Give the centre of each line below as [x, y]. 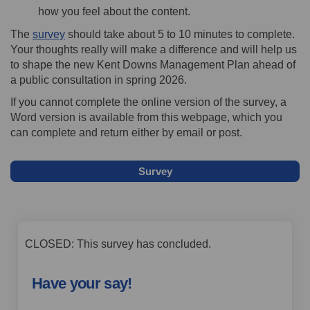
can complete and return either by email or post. [126, 132]
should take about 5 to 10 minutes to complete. [180, 34]
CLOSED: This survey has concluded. [118, 244]
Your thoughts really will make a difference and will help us [154, 49]
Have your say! [82, 283]
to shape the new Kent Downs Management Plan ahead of [153, 64]
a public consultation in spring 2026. [99, 80]
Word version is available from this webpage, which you [146, 117]
